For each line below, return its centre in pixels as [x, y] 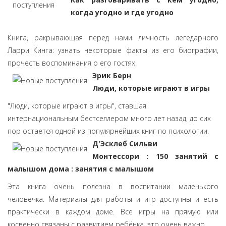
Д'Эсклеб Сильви [125, 144]
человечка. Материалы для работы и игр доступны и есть [113, 199]
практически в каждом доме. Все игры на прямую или [113, 212]
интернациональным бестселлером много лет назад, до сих [109, 118]
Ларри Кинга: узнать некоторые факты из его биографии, [113, 50]
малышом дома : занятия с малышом [81, 169]
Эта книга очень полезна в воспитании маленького [113, 186]
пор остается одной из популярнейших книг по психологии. [108, 131]
